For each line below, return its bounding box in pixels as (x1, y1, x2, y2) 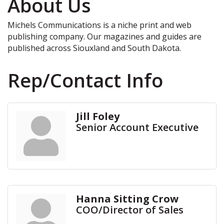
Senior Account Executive (76, 120, 198, 134)
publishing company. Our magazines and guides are (7, 30, 201, 42)
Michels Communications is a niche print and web (7, 19, 191, 30)
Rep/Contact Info (7, 66, 163, 93)
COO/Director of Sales (76, 202, 183, 216)
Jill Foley (76, 109, 119, 123)
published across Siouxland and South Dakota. (7, 42, 181, 53)
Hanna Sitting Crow (76, 191, 178, 205)
